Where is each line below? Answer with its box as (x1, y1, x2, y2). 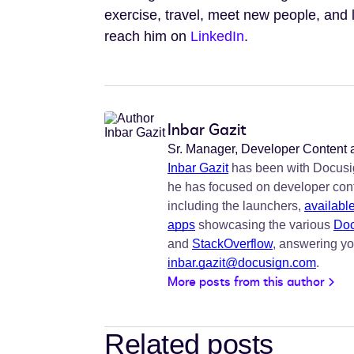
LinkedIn (190, 28, 244, 44)
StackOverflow (192, 237, 273, 250)
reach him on (104, 28, 190, 44)
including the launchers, (168, 199, 304, 213)
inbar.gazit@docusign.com (168, 256, 316, 269)
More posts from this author (168, 273, 325, 291)
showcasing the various (195, 218, 333, 232)
